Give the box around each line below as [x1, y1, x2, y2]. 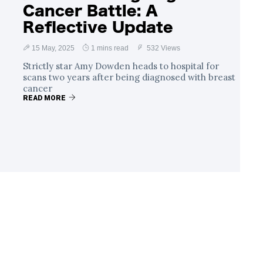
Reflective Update [23, 19, 173, 34]
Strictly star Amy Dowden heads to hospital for [23, 60, 219, 72]
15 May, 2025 [32, 43, 75, 52]
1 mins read [91, 43, 129, 52]
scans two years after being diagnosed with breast [23, 71, 235, 83]
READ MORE [23, 93, 66, 102]
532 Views [145, 43, 180, 52]
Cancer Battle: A [23, 3, 158, 18]
